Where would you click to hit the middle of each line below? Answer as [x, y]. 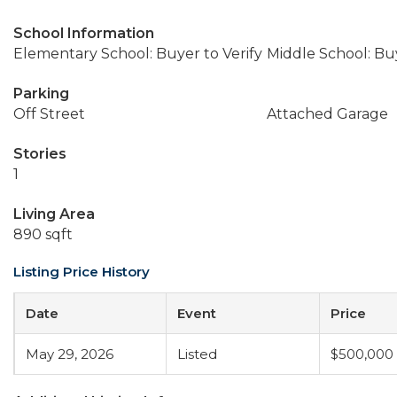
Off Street [49, 114]
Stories [40, 154]
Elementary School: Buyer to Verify [138, 54]
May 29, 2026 [70, 354]
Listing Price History [82, 272]
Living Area [54, 214]
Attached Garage [327, 114]
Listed [197, 354]
